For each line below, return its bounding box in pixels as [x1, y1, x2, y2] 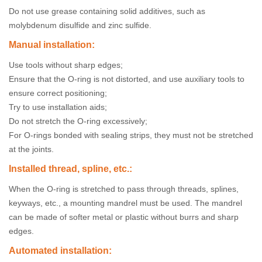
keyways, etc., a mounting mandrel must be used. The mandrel [9, 198, 242, 208]
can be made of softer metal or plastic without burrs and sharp [9, 212, 239, 222]
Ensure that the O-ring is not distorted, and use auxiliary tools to [9, 74, 244, 84]
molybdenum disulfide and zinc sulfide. [9, 20, 151, 30]
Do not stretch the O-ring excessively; [9, 116, 147, 126]
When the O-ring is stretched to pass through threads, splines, [9, 184, 239, 194]
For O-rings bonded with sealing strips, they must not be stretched [9, 130, 253, 140]
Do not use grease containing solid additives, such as [9, 6, 205, 16]
